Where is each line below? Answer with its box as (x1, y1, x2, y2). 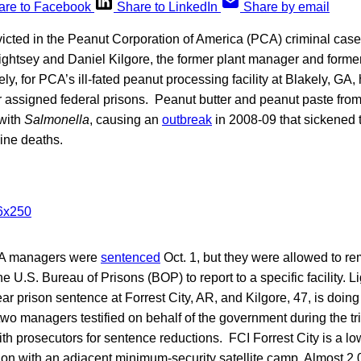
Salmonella (24, 112, 89, 127)
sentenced (101, 250, 160, 264)
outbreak (162, 112, 212, 127)
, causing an (89, 112, 162, 127)
